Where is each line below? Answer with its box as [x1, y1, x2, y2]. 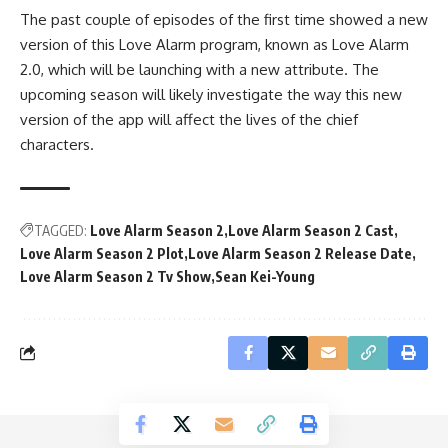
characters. [20, 134, 94, 154]
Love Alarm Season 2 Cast [228, 221, 394, 239]
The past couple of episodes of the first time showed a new [20, 9, 428, 29]
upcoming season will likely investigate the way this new [20, 84, 402, 104]
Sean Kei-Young [215, 267, 315, 285]
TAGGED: [34, 221, 87, 239]
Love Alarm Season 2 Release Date [188, 244, 412, 262]
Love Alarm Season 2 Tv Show [20, 267, 211, 285]
